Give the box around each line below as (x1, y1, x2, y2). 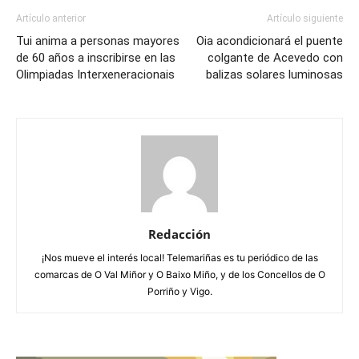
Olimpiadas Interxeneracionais (16, 67, 175, 83)
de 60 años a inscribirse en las (16, 50, 175, 66)
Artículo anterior (16, 13, 86, 25)
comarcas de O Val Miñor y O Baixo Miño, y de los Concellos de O (34, 268, 325, 281)
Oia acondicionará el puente (196, 34, 343, 49)
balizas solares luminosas (206, 67, 343, 83)
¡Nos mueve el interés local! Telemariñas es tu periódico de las (41, 252, 318, 264)
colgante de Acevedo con (208, 50, 343, 66)
